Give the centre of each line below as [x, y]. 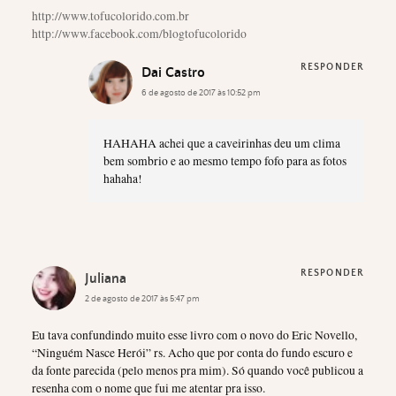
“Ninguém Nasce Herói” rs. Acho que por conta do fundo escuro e [192, 353]
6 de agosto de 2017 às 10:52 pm [201, 92]
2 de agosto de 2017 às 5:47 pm [142, 298]
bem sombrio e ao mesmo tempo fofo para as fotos [225, 161]
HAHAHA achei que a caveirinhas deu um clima [221, 144]
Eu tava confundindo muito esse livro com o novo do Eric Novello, [194, 335]
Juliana [106, 278]
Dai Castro [173, 73]
